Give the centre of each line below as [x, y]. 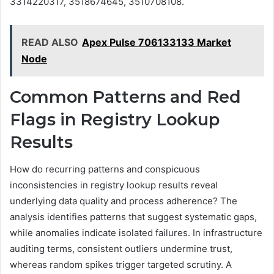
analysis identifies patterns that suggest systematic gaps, [133, 217]
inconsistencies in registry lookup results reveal [114, 185]
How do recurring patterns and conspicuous [105, 169]
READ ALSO [50, 42]
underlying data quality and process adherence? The [124, 201]
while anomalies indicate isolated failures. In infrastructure [136, 233]
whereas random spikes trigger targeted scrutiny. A [121, 265]
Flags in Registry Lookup [115, 119]
